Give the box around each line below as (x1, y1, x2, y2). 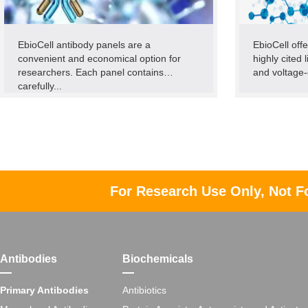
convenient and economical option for (18, 53, 181, 64)
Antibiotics (122, 285, 166, 296)
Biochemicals (122, 253, 193, 265)
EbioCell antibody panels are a (18, 39, 151, 50)
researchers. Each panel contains (18, 67, 164, 78)
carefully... (18, 80, 62, 91)
